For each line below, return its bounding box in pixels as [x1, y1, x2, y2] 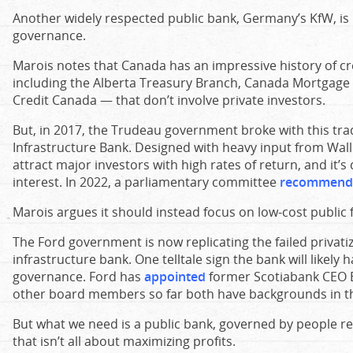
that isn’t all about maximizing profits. [13, 333, 236, 350]
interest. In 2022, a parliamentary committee [13, 173, 280, 191]
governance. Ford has [13, 268, 144, 285]
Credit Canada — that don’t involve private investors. [13, 91, 325, 109]
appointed [144, 268, 206, 285]
